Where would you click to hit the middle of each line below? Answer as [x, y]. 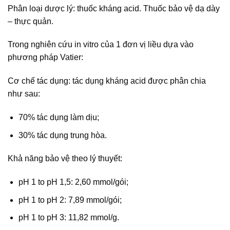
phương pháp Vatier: [45, 57]
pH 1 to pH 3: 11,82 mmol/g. [69, 218]
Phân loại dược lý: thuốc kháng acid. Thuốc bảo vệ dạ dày [114, 8]
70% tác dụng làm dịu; [59, 117]
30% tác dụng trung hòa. [62, 135]
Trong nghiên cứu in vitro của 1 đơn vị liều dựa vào [101, 45]
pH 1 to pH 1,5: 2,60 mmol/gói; [73, 182]
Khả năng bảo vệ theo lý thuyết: [65, 159]
